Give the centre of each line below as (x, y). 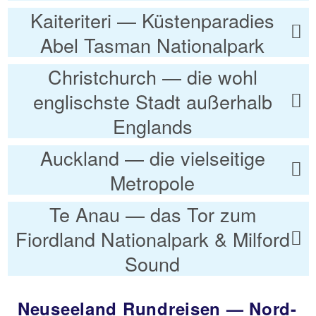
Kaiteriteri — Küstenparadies (152, 20)
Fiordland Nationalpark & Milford (152, 239)
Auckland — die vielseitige (152, 158)
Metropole (152, 183)
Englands (152, 126)
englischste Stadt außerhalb (152, 102)
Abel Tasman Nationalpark (152, 45)
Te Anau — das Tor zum (152, 214)
